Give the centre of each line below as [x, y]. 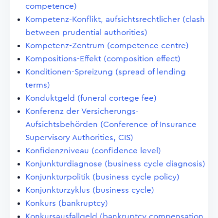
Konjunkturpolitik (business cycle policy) [102, 177]
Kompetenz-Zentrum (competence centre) [107, 45]
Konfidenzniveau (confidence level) [93, 151]
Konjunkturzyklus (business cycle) [90, 190]
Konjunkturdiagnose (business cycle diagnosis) [115, 164]
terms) [38, 85]
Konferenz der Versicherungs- [82, 111]
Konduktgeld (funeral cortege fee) [91, 98]
